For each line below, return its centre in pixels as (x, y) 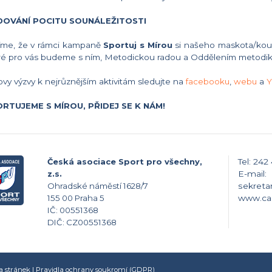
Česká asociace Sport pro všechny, (125, 162)
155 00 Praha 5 (76, 198)
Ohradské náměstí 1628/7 (98, 186)
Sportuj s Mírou (138, 45)
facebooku (208, 82)
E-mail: (252, 174)
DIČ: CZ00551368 (82, 223)
